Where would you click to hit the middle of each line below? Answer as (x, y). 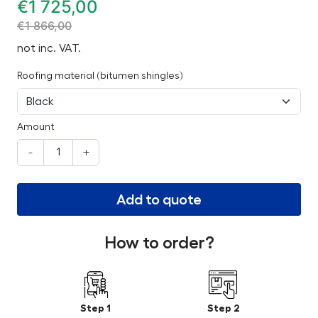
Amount (35, 127)
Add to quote (159, 199)
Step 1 (95, 308)
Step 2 (223, 308)
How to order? (159, 242)
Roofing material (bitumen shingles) (100, 76)
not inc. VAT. (49, 48)
